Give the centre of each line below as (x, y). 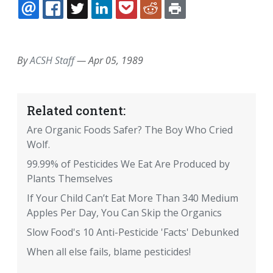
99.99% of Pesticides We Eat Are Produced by (128, 164)
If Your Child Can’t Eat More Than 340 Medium (133, 198)
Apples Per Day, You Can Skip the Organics (124, 213)
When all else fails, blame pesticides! (109, 252)
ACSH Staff (52, 61)
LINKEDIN (145, 23)
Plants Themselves (70, 179)
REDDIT (190, 23)
